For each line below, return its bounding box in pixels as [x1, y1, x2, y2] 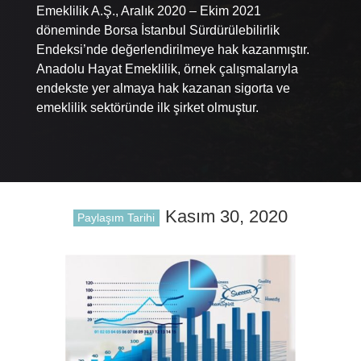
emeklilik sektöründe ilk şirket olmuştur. [35, 100, 259, 114]
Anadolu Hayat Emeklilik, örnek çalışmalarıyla [35, 61, 298, 76]
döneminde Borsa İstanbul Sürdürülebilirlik [35, 23, 280, 37]
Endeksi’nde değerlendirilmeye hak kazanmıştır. [35, 42, 309, 56]
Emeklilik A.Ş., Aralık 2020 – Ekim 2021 [35, 3, 261, 18]
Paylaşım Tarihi [77, 211, 156, 225]
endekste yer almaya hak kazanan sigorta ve [35, 81, 290, 95]
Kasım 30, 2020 [165, 205, 288, 226]
